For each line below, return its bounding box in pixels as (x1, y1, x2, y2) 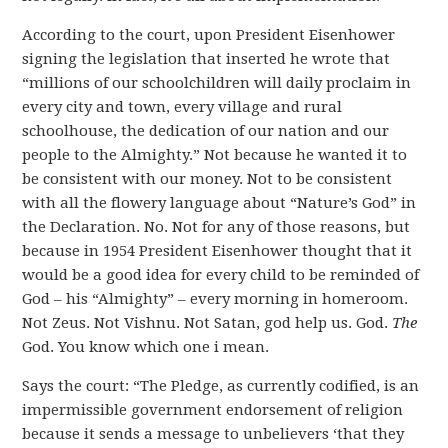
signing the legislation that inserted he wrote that (22, 50, 391, 68)
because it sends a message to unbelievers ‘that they (22, 425, 405, 443)
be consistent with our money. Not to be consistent (22, 170, 393, 188)
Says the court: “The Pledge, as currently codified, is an (22, 377, 420, 395)
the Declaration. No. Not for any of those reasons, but (22, 218, 411, 236)
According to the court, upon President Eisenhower (22, 26, 396, 44)
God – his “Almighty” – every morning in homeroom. (22, 290, 409, 308)
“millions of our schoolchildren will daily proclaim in (22, 74, 412, 92)
